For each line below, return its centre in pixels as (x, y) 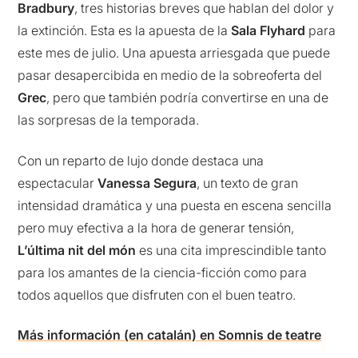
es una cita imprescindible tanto (231, 250)
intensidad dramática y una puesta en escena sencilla (175, 205)
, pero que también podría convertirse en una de (188, 98)
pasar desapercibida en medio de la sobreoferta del (170, 76)
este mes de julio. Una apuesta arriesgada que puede (174, 53)
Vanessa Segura (147, 183)
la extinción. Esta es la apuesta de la (125, 31)
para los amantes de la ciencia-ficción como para (163, 272)
